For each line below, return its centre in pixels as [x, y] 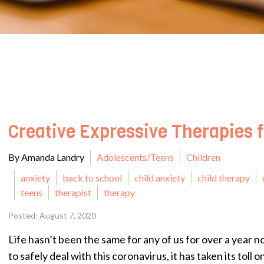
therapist [73, 192]
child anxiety [160, 178]
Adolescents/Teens [135, 157]
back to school [92, 178]
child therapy [224, 178]
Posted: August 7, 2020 [52, 215]
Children [203, 157]
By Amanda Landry [46, 157]
